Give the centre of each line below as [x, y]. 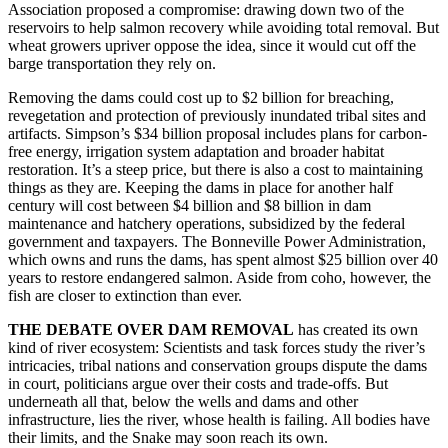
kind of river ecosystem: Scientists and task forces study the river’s [216, 347]
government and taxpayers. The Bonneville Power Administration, [217, 241]
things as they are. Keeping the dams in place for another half [200, 187]
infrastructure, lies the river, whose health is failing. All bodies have [219, 419]
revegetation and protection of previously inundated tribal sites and [217, 115]
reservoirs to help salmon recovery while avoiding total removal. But [223, 27]
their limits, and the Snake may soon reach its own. [168, 437]
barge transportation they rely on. [112, 63]
